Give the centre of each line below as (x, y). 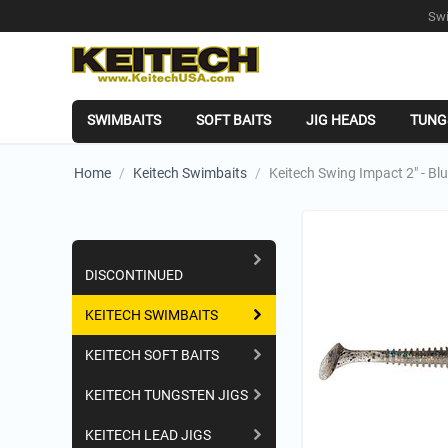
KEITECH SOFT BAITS (152, 355)
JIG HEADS (340, 120)
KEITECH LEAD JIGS (148, 435)
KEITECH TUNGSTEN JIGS (166, 395)
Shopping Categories (144, 251)
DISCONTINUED (134, 275)
